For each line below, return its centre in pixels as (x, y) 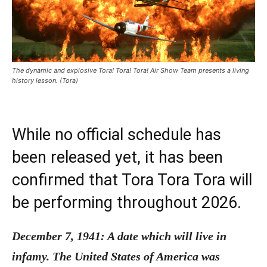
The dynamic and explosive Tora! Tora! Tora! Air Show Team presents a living (131, 71)
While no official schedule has (117, 135)
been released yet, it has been (117, 158)
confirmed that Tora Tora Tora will (132, 180)
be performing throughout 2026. (127, 203)
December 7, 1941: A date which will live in (119, 236)
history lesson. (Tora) (45, 81)
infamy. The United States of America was (116, 257)
